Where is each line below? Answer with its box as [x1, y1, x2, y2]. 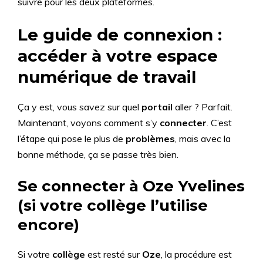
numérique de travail [18, 67, 196, 87]
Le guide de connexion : [18, 25, 222, 45]
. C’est [207, 117, 232, 129]
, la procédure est [161, 248, 232, 260]
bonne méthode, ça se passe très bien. [18, 149, 178, 160]
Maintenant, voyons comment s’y [18, 117, 160, 129]
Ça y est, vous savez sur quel [18, 101, 141, 113]
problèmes [126, 133, 175, 144]
